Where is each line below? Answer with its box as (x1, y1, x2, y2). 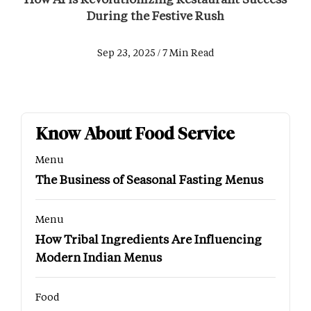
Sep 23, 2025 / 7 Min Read (96, 46, 215, 60)
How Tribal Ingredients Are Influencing (35, 231, 262, 247)
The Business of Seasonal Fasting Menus (35, 171, 263, 187)
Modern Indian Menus (35, 249, 162, 265)
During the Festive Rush (87, 8, 224, 24)
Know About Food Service (35, 124, 235, 144)
